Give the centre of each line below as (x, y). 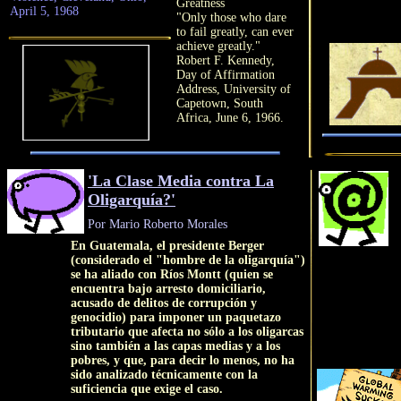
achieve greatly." (218, 46)
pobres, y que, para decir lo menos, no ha (183, 360)
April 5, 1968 (44, 11)
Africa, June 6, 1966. (230, 118)
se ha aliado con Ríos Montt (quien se (172, 274)
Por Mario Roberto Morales (158, 224)
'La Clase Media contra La (181, 181)
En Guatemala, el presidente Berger (167, 246)
